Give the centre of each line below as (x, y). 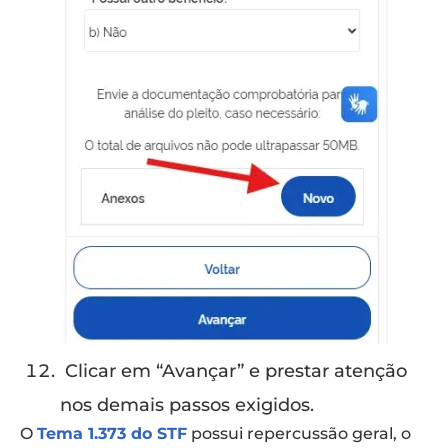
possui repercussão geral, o (299, 434)
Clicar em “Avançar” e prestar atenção (233, 371)
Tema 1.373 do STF (112, 434)
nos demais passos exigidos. (187, 405)
